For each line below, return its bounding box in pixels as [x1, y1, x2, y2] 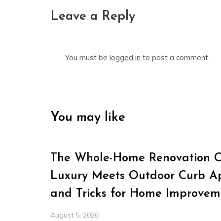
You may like [50, 111, 125, 125]
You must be [65, 53, 110, 63]
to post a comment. [141, 53, 210, 63]
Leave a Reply [50, 10, 135, 24]
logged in [110, 53, 141, 63]
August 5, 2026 [50, 211, 99, 220]
